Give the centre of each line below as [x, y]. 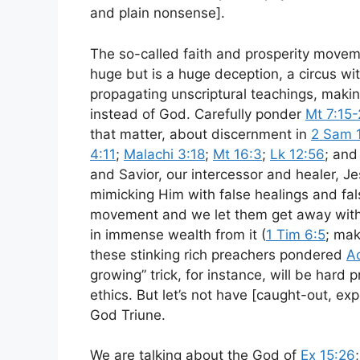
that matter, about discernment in [200, 134]
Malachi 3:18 [164, 154]
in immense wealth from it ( [178, 234]
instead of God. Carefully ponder [198, 114]
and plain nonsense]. [157, 13]
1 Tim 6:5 [296, 234]
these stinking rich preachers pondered [218, 254]
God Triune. [128, 315]
